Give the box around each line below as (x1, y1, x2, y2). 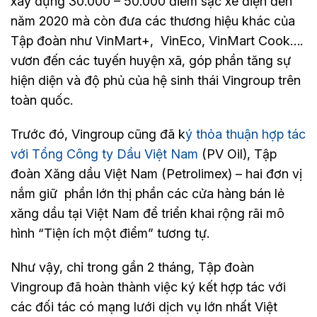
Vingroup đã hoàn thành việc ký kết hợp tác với (11, 279, 286, 295)
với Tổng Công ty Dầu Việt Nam (11, 146, 198, 162)
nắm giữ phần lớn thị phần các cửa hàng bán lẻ (11, 186, 284, 202)
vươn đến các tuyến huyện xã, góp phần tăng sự (11, 53, 291, 69)
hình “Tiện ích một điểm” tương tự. (11, 226, 209, 241)
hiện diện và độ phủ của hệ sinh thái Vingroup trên (11, 73, 301, 88)
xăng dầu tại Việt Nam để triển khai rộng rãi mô (11, 206, 284, 221)
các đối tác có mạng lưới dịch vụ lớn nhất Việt (11, 299, 277, 315)
